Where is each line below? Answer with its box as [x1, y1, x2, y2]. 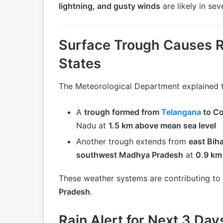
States [59, 55, 101, 72]
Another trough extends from [76, 136, 189, 146]
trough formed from [84, 107, 161, 117]
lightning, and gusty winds [59, 1, 160, 11]
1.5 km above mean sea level [109, 120, 216, 130]
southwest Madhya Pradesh [76, 149, 183, 160]
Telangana [161, 107, 203, 117]
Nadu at [76, 120, 109, 130]
